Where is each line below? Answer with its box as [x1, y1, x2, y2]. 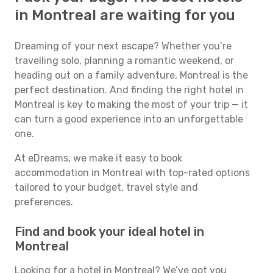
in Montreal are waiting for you [15, 7, 235, 24]
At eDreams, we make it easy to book [15, 152, 182, 164]
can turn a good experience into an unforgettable [15, 113, 243, 125]
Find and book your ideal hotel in [15, 224, 204, 239]
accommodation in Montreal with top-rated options [15, 167, 250, 179]
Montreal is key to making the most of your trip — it [15, 99, 248, 110]
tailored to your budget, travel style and [15, 182, 198, 193]
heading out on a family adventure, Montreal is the [15, 69, 248, 81]
